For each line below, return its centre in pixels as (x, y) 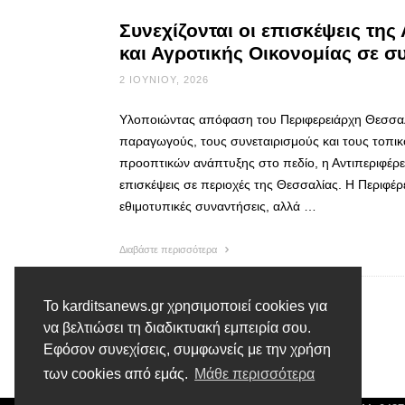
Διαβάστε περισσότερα (170, 249)
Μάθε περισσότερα (255, 374)
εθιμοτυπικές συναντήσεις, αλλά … (218, 206)
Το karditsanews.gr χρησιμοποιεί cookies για (185, 306)
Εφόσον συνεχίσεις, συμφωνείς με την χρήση (187, 350)
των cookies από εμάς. (118, 374)
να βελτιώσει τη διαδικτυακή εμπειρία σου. (177, 328)
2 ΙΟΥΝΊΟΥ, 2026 (164, 79)
